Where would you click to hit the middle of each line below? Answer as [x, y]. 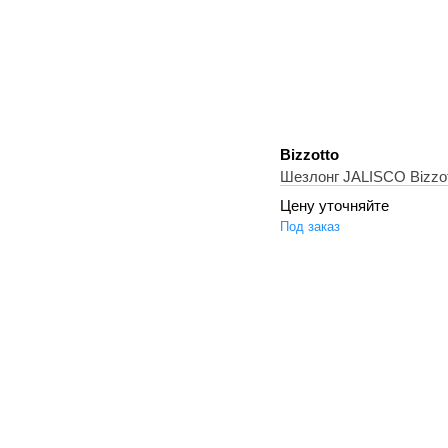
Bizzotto [309, 154]
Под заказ [310, 226]
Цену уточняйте [334, 205]
